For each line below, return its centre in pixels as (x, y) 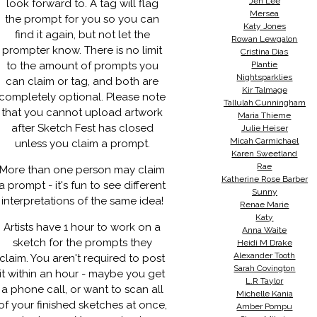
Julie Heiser (264, 128)
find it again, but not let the (82, 35)
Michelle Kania (264, 294)
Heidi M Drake (264, 243)
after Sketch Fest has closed (82, 128)
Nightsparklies (265, 77)
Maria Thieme (265, 115)
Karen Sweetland (265, 154)
